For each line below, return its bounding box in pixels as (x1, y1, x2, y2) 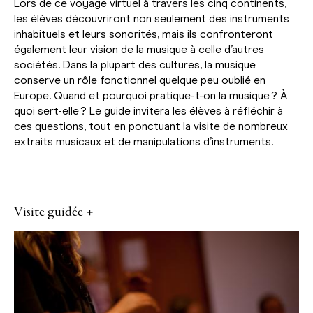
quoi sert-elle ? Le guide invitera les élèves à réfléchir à (14, 104, 283, 118)
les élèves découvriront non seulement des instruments (14, 12, 289, 26)
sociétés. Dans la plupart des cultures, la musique (14, 58, 256, 72)
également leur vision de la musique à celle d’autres (14, 43, 264, 57)
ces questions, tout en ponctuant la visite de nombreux (14, 119, 288, 133)
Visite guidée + (14, 205, 94, 220)
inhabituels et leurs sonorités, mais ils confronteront (14, 27, 273, 41)
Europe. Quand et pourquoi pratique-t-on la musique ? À (14, 89, 287, 103)
